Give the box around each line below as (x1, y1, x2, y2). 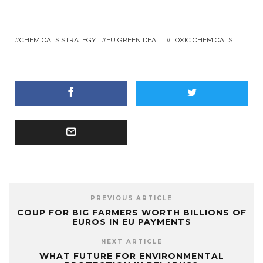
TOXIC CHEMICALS (171, 35, 232, 44)
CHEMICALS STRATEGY (19, 35, 96, 44)
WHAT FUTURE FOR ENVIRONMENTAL (39, 250, 224, 261)
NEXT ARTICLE (100, 237, 163, 245)
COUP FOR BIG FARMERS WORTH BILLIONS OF (16, 207, 247, 218)
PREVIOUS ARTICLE (90, 194, 173, 202)
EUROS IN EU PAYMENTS (72, 216, 191, 227)
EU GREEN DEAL (106, 35, 160, 44)
